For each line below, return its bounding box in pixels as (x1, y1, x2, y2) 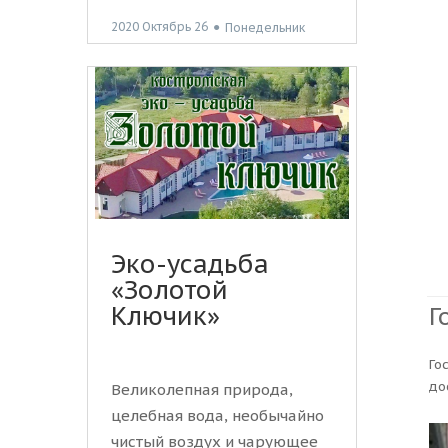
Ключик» (111, 300, 220, 333)
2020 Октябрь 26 (111, 19, 208, 35)
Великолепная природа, (111, 380, 293, 400)
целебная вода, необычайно (111, 406, 324, 426)
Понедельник (225, 19, 305, 35)
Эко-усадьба (111, 248, 269, 281)
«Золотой (111, 274, 228, 307)
